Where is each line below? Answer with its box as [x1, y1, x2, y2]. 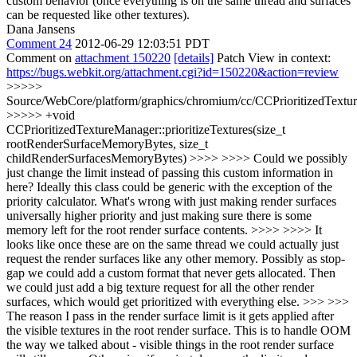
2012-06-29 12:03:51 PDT [75, 37, 210, 50]
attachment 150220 [75, 51, 171, 65]
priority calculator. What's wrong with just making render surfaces [6, 194, 336, 208]
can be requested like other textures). [6, 8, 190, 22]
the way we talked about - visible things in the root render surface [6, 338, 334, 351]
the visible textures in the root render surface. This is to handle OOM [6, 324, 351, 337]
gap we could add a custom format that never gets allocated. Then [6, 266, 335, 280]
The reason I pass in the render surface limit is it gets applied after [6, 309, 334, 323]
